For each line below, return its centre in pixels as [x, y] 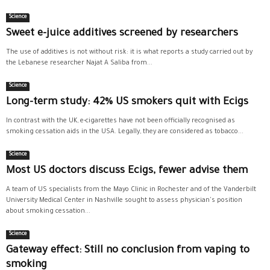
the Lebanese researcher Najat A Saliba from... [79, 63]
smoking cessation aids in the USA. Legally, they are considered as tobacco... [125, 132]
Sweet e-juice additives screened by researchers [122, 34]
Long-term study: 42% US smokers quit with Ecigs [127, 103]
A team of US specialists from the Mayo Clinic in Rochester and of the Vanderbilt [131, 190]
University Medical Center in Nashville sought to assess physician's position [124, 201]
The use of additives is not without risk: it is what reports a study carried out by [129, 52]
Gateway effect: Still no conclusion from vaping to [128, 251]
